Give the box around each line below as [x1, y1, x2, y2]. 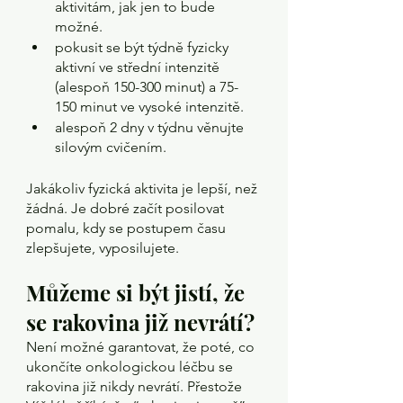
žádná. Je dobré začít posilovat [26, 200, 228, 217]
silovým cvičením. [55, 139, 166, 156]
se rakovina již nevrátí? [26, 308, 255, 336]
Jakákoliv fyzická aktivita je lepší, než [26, 180, 261, 197]
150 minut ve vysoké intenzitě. [55, 98, 244, 115]
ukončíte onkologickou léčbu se [26, 358, 237, 375]
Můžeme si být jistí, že [26, 278, 250, 307]
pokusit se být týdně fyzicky [55, 39, 232, 56]
